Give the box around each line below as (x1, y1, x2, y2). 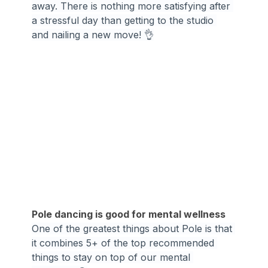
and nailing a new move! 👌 (32, 28, 154, 41)
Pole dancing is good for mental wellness (32, 208, 226, 220)
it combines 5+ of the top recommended (32, 236, 218, 249)
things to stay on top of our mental (32, 251, 194, 263)
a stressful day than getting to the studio (32, 14, 217, 26)
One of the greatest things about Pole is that (32, 222, 236, 234)
